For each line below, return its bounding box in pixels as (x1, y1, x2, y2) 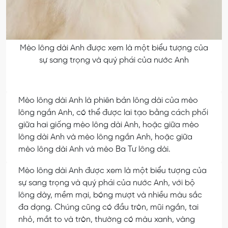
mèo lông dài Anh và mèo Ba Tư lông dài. (18, 145, 170, 154)
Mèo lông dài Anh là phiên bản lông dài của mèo (18, 96, 198, 105)
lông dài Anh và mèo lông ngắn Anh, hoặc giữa (18, 132, 192, 141)
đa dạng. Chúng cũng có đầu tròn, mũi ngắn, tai (18, 203, 198, 212)
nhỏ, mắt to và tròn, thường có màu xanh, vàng (18, 215, 195, 224)
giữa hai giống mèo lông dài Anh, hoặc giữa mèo (18, 120, 199, 129)
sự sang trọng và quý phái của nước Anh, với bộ (18, 178, 195, 187)
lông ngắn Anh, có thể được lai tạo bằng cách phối (18, 108, 208, 117)
